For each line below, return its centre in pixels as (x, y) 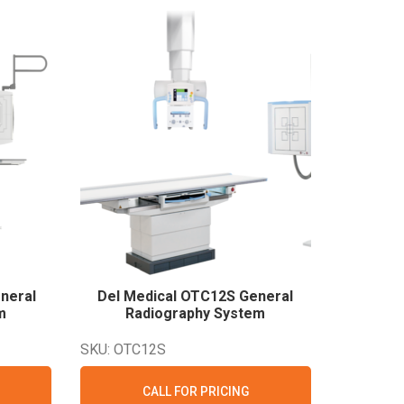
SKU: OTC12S (123, 349)
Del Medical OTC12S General (196, 296)
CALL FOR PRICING (195, 391)
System (240, 313)
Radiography (170, 313)
